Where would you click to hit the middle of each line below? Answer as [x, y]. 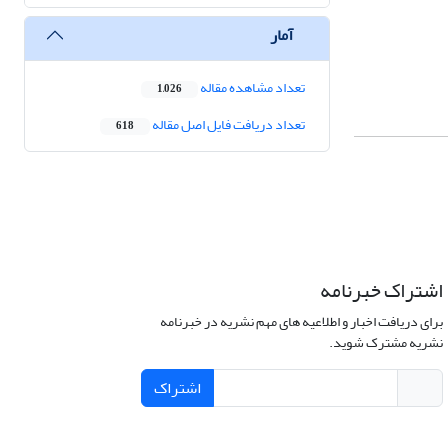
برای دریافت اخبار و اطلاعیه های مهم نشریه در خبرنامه [301, 322]
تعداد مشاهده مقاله [251, 88]
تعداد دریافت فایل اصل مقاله [227, 125]
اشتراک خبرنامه [381, 291]
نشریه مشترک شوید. [385, 343]
